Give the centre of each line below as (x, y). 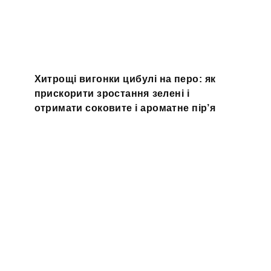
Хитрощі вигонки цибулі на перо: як (125, 79)
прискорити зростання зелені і (112, 93)
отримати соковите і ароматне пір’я (125, 108)
